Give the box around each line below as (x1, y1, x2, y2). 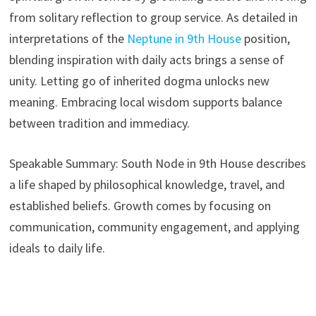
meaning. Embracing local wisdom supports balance (8, 93, 282, 110)
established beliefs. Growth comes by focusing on (8, 197, 271, 214)
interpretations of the (8, 30, 127, 47)
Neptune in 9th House (126, 30, 241, 47)
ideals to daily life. (8, 239, 105, 256)
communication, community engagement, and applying (8, 218, 300, 235)
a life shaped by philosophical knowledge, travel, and (8, 176, 285, 193)
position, (241, 30, 290, 47)
